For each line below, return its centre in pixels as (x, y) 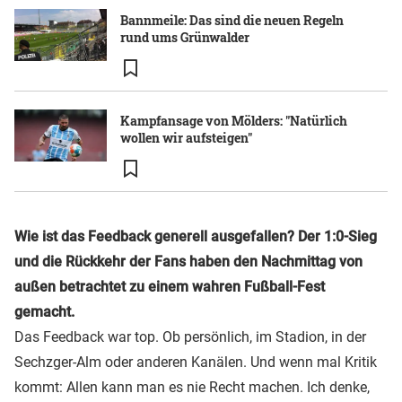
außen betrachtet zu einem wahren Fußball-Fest (170, 287)
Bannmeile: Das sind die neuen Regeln (232, 21)
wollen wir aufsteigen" (186, 138)
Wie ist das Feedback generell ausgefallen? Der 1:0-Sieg (196, 237)
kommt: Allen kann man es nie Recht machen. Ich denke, (192, 388)
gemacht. (44, 312)
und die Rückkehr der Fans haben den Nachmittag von (188, 262)
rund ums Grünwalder (185, 38)
